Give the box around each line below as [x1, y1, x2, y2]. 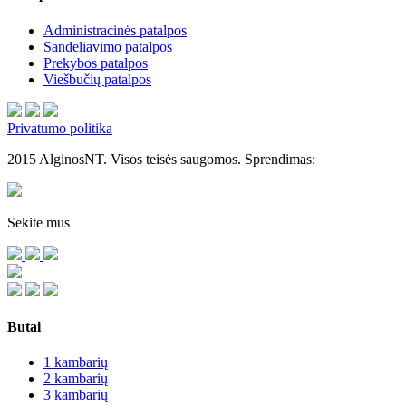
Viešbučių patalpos [43, 71, 151, 87]
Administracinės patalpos [43, 22, 187, 38]
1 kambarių [43, 354, 108, 371]
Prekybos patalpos [43, 54, 148, 71]
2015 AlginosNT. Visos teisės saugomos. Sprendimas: [7, 150, 315, 167]
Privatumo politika [7, 120, 112, 136]
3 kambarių [43, 387, 108, 403]
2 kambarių [43, 371, 108, 387]
